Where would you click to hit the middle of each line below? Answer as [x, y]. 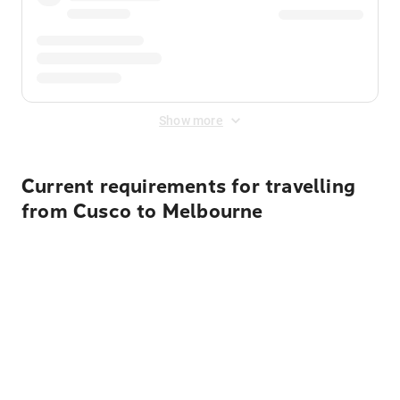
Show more [191, 121]
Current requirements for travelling [189, 187]
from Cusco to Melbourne [142, 212]
